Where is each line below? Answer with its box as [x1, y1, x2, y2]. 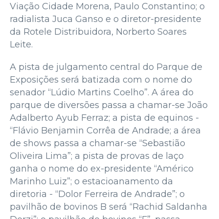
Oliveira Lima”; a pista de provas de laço [10, 150, 184, 161]
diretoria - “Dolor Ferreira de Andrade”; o [10, 188, 185, 199]
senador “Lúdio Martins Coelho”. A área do [10, 87, 194, 98]
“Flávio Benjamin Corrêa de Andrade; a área [10, 125, 201, 136]
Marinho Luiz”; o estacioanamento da [10, 175, 173, 187]
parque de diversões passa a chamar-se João [10, 99, 208, 110]
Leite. [10, 39, 33, 50]
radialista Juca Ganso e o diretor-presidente [10, 13, 201, 24]
